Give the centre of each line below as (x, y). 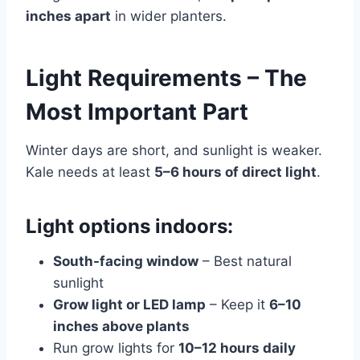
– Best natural (245, 261)
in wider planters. (169, 16)
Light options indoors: (129, 226)
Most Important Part (137, 111)
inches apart (68, 16)
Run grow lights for (116, 348)
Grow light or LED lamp (129, 304)
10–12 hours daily (237, 348)
